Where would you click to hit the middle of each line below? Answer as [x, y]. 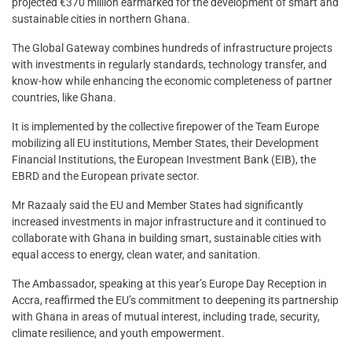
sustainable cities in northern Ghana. [101, 18]
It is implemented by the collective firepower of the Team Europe [165, 126]
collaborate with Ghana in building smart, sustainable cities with [167, 238]
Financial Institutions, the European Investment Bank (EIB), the [164, 159]
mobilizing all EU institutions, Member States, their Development [165, 143]
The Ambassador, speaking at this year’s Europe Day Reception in [169, 283]
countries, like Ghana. [64, 97]
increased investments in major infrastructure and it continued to [169, 221]
